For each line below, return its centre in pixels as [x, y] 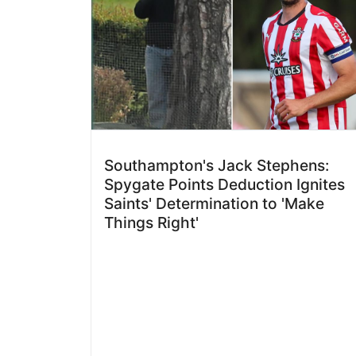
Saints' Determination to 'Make [214, 204]
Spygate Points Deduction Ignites [224, 185]
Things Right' [151, 223]
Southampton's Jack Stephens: [217, 166]
